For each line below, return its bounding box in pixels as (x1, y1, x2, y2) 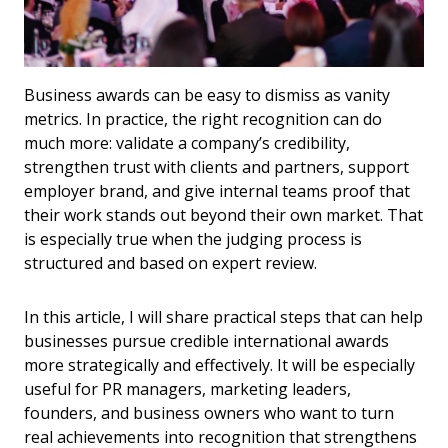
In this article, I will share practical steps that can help (24, 306, 423, 329)
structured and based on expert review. (24, 252, 317, 275)
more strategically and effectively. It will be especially (24, 354, 415, 377)
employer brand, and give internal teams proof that (24, 180, 410, 203)
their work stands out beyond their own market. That (24, 204, 423, 227)
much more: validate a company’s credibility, (24, 132, 350, 155)
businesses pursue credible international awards (24, 330, 389, 353)
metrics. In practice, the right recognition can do (24, 108, 382, 131)
